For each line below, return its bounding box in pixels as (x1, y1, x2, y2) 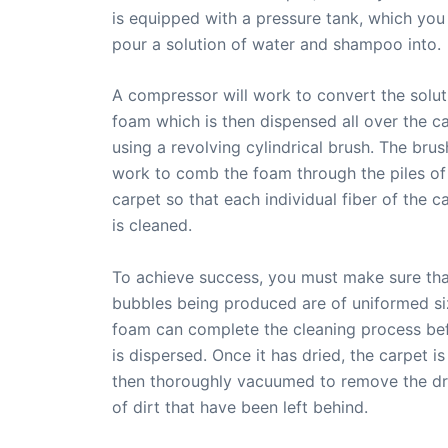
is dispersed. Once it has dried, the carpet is (112, 344, 445, 365)
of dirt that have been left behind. (112, 396, 368, 417)
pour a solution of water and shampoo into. (112, 33, 441, 54)
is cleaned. (112, 215, 192, 236)
